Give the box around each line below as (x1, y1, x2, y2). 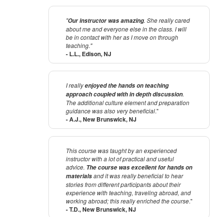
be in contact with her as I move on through (66, 33, 178, 42)
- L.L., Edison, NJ (66, 49, 111, 59)
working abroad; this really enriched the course (66, 197, 189, 205)
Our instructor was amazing (68, 16, 144, 25)
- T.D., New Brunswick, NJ (66, 205, 136, 214)
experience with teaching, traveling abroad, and (66, 188, 191, 197)
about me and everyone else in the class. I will (66, 25, 186, 33)
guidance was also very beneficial (66, 107, 155, 115)
